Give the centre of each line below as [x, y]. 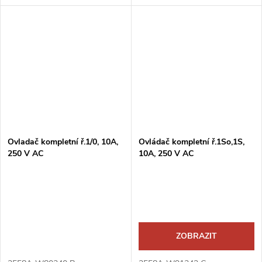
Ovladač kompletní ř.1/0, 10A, [63, 142]
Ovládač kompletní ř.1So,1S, [191, 142]
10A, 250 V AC [166, 153]
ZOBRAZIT [196, 236]
